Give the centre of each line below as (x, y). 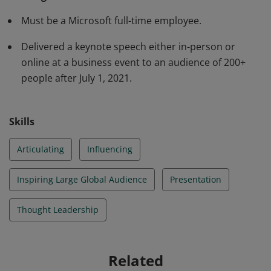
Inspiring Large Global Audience (82, 179)
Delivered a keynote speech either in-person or (128, 47)
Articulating (41, 149)
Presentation (196, 179)
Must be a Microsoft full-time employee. (111, 21)
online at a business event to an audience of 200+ (133, 62)
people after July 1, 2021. (77, 78)
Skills (22, 122)
